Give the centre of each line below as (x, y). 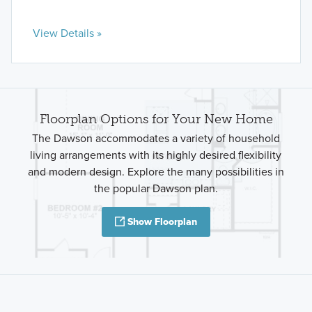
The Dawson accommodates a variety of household (156, 139)
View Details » (67, 33)
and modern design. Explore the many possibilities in (156, 172)
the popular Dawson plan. (156, 189)
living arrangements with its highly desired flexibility (156, 155)
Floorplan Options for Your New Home (156, 119)
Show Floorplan (162, 222)
